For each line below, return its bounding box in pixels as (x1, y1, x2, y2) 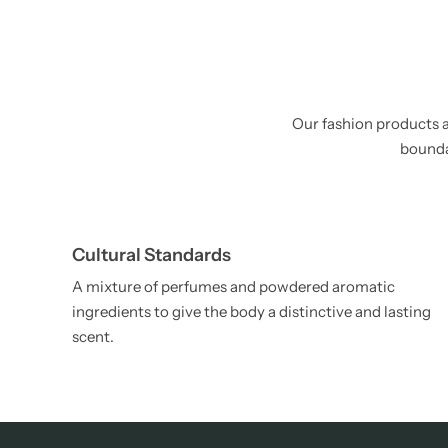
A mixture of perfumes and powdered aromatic (72, 277, 395, 296)
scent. (72, 327, 114, 346)
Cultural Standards (72, 244, 231, 266)
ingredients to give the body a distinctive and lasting (72, 302, 431, 321)
